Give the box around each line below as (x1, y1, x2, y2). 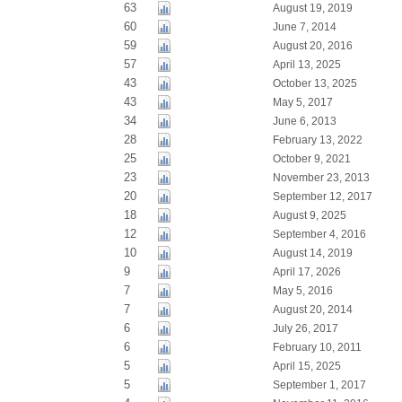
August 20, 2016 (272, 39, 353, 52)
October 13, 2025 (272, 77, 357, 90)
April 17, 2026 (272, 266, 341, 278)
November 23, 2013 (272, 171, 370, 184)
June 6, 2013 (272, 115, 336, 127)
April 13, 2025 (272, 58, 341, 71)
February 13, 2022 (272, 134, 363, 146)
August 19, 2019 (272, 2, 353, 14)
